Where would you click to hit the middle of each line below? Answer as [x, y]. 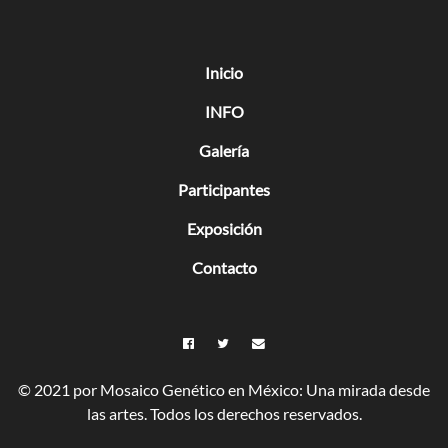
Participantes [224, 189]
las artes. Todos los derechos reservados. [224, 413]
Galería [224, 150]
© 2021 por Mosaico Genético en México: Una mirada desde [224, 389]
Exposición [224, 228]
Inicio [224, 72]
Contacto [224, 267]
